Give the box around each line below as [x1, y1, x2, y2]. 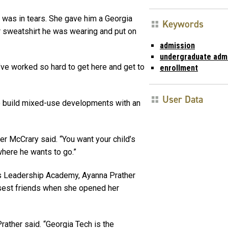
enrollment [160, 63, 198, 73]
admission [160, 40, 195, 50]
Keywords [162, 17, 204, 31]
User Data [162, 93, 203, 106]
